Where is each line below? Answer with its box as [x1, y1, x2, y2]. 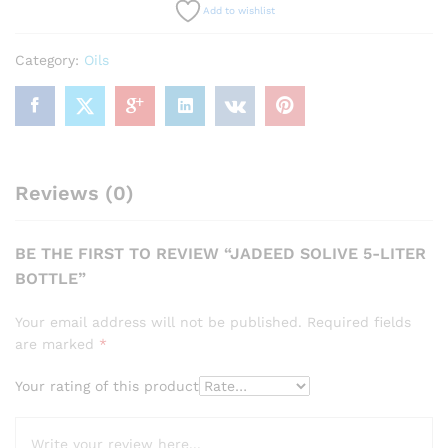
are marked [15, 336, 99, 352]
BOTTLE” [15, 269, 86, 288]
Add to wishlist [203, 5, 275, 16]
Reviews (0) [15, 181, 134, 205]
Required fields [307, 314, 411, 330]
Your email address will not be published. [15, 314, 302, 330]
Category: [15, 52, 84, 68]
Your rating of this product [15, 378, 199, 394]
